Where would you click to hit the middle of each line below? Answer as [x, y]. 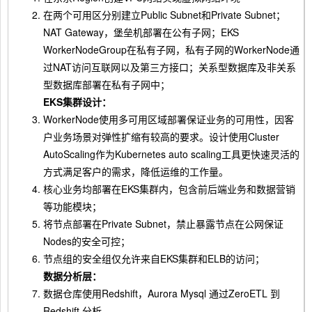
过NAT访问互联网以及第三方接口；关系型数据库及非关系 [170, 67]
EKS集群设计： [77, 102]
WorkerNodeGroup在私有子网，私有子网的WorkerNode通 [171, 49]
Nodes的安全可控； [87, 241]
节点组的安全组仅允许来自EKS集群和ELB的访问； [154, 258]
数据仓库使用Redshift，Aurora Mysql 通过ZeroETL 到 [162, 293]
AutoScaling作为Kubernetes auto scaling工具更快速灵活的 [171, 154]
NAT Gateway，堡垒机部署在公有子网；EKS [141, 32]
